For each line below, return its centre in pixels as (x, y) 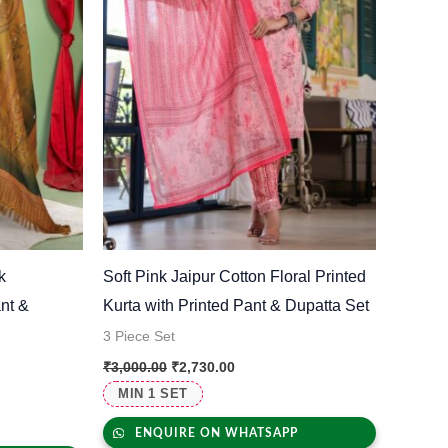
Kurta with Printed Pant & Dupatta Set (236, 306)
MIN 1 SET (153, 394)
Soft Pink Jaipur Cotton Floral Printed (234, 277)
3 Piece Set (139, 337)
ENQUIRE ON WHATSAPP (214, 433)
